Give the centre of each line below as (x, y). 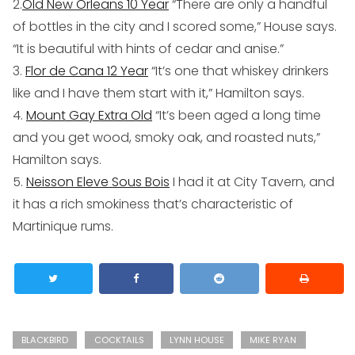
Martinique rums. (63, 227)
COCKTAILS (119, 340)
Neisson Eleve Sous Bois (98, 182)
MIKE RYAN (273, 340)
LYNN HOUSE (197, 340)
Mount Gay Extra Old (89, 116)
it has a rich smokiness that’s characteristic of (153, 204)
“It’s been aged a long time (237, 116)
